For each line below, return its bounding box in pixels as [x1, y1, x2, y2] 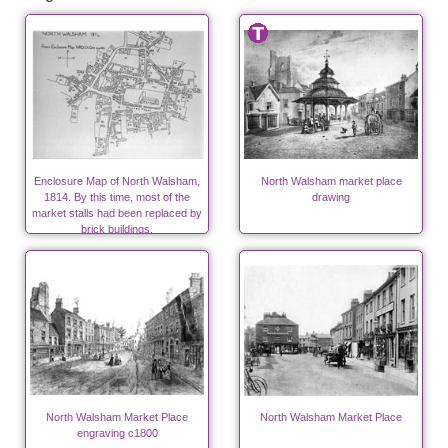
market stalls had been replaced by [32, 207, 202, 220]
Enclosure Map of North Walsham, [34, 175, 200, 188]
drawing [312, 191, 350, 204]
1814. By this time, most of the [44, 191, 190, 204]
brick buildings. [81, 223, 153, 236]
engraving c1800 [76, 427, 158, 440]
